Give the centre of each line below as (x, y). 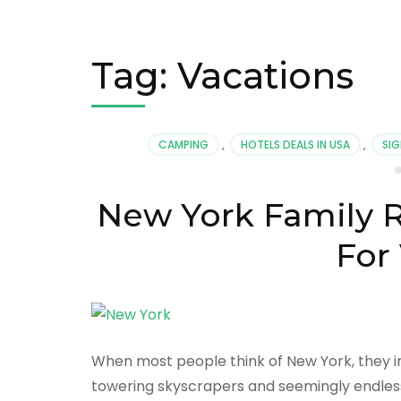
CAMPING (184, 144)
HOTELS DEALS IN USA (296, 144)
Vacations (265, 75)
